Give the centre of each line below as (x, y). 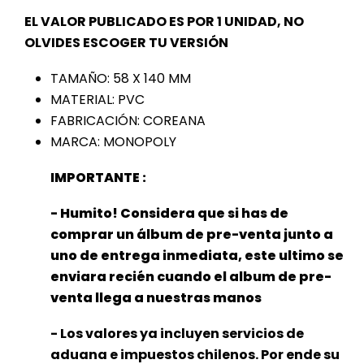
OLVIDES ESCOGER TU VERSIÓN (126, 43)
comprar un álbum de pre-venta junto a (192, 235)
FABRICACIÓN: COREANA (128, 121)
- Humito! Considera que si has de (169, 214)
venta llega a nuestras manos (156, 298)
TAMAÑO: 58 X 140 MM (121, 79)
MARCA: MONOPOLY (113, 142)
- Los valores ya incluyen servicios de (177, 334)
